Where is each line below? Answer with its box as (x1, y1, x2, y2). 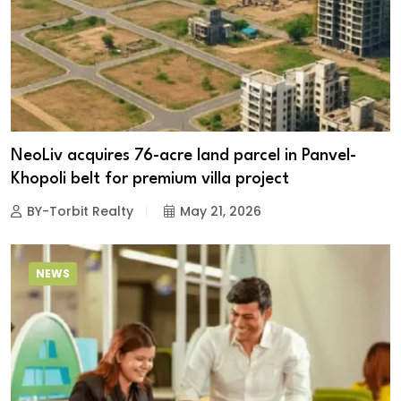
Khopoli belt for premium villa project (11, 171, 289, 188)
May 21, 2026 (180, 202, 261, 221)
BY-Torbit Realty (27, 202, 133, 221)
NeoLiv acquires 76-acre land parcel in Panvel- (11, 148, 356, 165)
